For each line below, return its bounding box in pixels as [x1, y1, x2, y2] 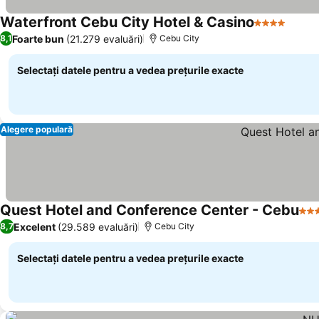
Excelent [14, 220, 56, 233]
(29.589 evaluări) [58, 220, 138, 233]
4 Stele [253, 23, 291, 37]
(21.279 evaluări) [66, 32, 143, 45]
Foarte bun [12, 32, 64, 45]
